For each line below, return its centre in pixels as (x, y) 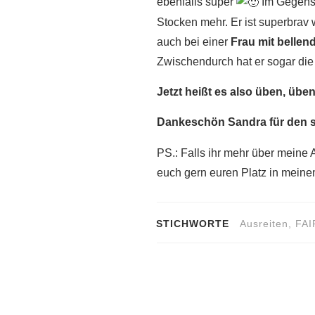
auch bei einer (194, 42)
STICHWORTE (193, 223)
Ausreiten (264, 223)
